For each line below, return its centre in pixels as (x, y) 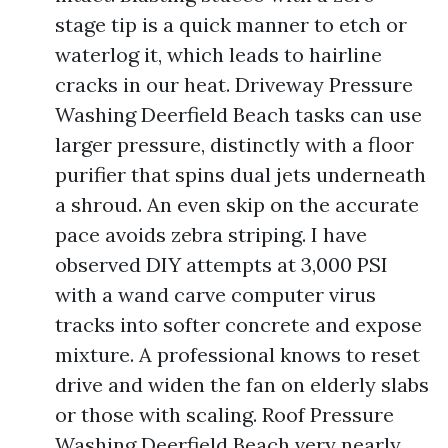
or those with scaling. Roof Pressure (224, 414)
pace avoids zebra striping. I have (211, 234)
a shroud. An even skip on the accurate (237, 204)
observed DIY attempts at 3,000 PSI (221, 264)
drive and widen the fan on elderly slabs (242, 384)
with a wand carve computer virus (215, 294)
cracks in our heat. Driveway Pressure (234, 84)
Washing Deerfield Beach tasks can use (238, 114)
